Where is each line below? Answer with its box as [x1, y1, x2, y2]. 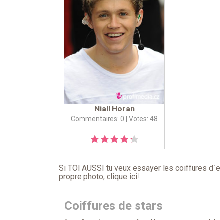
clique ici [107, 172, 137, 182]
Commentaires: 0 [71, 115, 124, 123]
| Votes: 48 [124, 115, 158, 123]
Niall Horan [94, 104, 135, 114]
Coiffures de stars [64, 199, 163, 213]
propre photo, [59, 172, 107, 182]
